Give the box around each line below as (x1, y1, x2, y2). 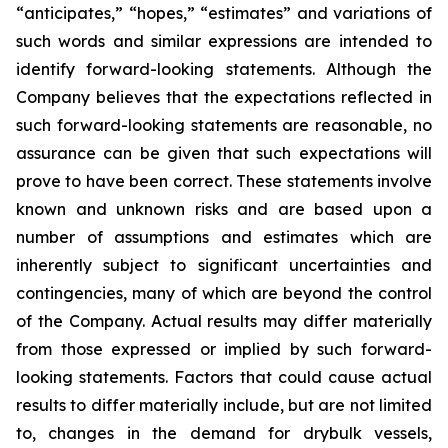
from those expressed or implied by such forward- (16, 339, 432, 359)
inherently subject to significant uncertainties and (16, 255, 432, 275)
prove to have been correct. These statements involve (16, 171, 432, 191)
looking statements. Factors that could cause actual (16, 367, 432, 387)
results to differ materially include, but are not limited (16, 395, 432, 415)
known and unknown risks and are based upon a (16, 199, 432, 219)
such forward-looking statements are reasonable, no (16, 115, 432, 135)
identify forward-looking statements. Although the (16, 59, 432, 79)
